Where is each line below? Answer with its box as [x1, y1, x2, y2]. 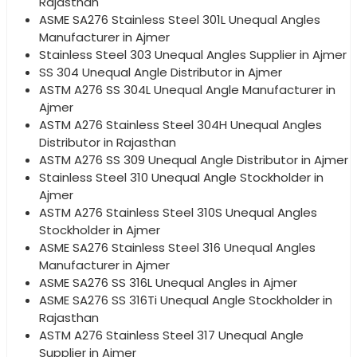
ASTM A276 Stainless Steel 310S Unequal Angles [39, 204, 317, 222]
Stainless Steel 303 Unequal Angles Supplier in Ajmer [39, 46, 347, 64]
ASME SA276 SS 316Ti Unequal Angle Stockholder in [39, 292, 332, 309]
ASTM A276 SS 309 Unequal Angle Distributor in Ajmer [39, 151, 348, 169]
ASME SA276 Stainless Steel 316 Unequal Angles [39, 239, 316, 257]
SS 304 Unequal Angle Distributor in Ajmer [39, 64, 282, 81]
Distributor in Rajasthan [39, 134, 176, 151]
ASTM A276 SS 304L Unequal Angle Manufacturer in [39, 81, 335, 99]
